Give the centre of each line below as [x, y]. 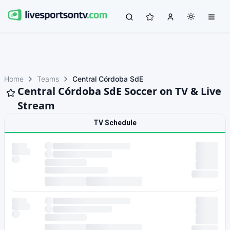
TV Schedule [115, 123]
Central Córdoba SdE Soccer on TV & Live [119, 91]
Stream [36, 106]
